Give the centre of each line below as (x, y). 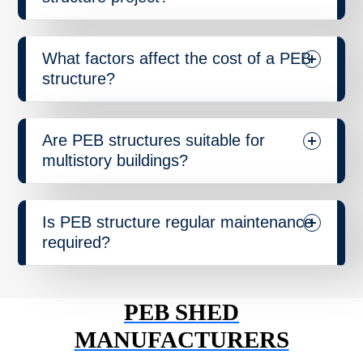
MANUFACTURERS (181, 339)
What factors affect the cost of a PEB (177, 58)
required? (76, 242)
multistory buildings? (115, 160)
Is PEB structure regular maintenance (177, 222)
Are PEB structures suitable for (154, 140)
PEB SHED (181, 312)
